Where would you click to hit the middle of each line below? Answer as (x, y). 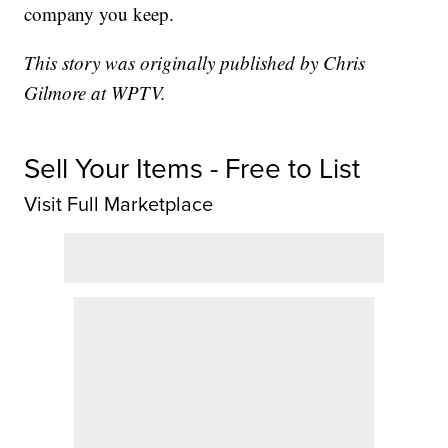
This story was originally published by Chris (195, 62)
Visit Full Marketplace (119, 203)
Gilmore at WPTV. (95, 92)
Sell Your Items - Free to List (192, 168)
